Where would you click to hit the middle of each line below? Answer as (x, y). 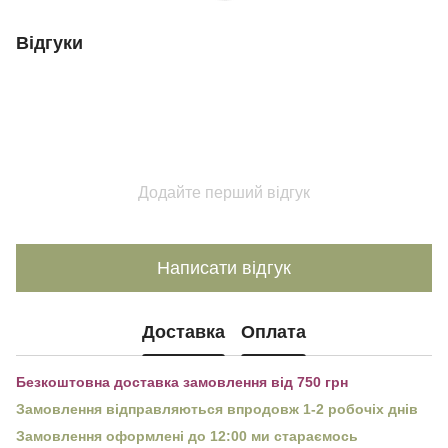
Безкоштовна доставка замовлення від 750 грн (182, 382)
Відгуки (49, 43)
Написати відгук (224, 267)
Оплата (273, 331)
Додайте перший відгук (224, 193)
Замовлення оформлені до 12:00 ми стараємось (187, 436)
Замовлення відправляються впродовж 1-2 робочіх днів (217, 409)
